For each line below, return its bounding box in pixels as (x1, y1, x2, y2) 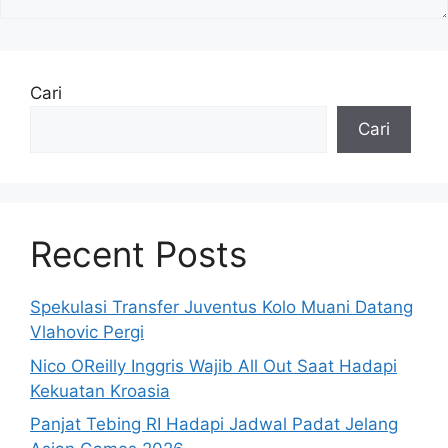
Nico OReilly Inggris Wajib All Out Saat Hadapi (30, 355, 397, 376)
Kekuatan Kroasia (30, 380, 170, 401)
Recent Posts (30, 233, 247, 276)
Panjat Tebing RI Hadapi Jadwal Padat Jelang (30, 414, 398, 435)
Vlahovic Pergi (30, 322, 144, 343)
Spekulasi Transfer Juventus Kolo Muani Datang (30, 297, 413, 318)
